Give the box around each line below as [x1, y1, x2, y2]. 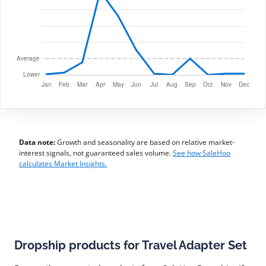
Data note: [19, 137, 55, 147]
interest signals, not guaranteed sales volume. [19, 148, 173, 158]
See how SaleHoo [173, 148, 230, 158]
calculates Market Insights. [19, 159, 107, 169]
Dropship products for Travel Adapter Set [14, 238, 247, 252]
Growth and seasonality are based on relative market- [55, 137, 235, 147]
